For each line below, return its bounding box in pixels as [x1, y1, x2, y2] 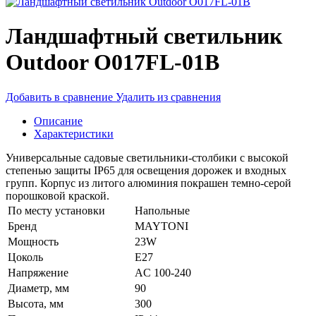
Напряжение [8, 266, 68, 279]
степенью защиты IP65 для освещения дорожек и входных [6, 164, 286, 176]
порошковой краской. [6, 189, 109, 202]
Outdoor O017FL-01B [6, 49, 219, 75]
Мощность [8, 235, 59, 248]
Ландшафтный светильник [6, 23, 282, 49]
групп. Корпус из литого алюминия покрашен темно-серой [6, 176, 291, 189]
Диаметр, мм [8, 281, 69, 294]
